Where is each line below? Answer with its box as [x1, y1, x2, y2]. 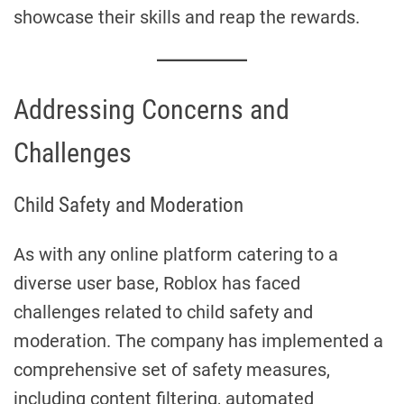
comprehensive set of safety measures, [14, 358, 330, 381]
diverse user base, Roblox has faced [14, 271, 300, 294]
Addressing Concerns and [14, 93, 289, 125]
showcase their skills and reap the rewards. [14, 5, 360, 28]
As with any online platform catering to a [14, 243, 338, 265]
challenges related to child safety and [14, 300, 313, 323]
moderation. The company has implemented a [14, 329, 383, 352]
